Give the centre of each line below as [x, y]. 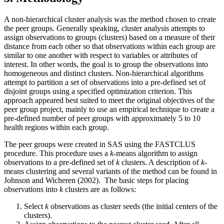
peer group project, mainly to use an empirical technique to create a [109, 109]
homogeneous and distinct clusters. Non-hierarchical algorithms [104, 73]
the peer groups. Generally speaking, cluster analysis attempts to [104, 28]
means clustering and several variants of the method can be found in [110, 171]
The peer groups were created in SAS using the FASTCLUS [100, 144]
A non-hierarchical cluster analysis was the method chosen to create [110, 19]
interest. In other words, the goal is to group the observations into [106, 64]
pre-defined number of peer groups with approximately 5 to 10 [102, 118]
